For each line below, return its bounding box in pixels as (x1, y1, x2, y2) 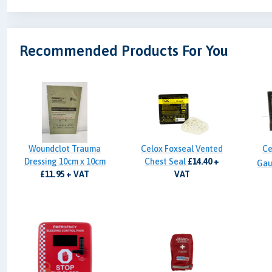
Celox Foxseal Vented (141, 143, 223, 154)
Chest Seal (144, 156, 188, 166)
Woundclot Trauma (29, 143, 101, 154)
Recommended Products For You (19, 42, 229, 59)
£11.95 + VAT (40, 169, 90, 179)
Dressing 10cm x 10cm (24, 156, 106, 166)
